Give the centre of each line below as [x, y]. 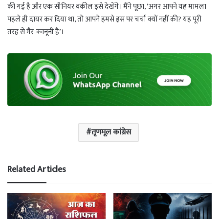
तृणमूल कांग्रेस [111, 132]
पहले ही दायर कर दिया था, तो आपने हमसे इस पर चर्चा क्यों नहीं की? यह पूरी [104, 19]
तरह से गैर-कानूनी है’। [36, 32]
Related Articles [37, 169]
